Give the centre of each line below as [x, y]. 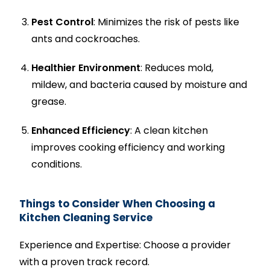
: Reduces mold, [177, 68]
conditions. [57, 164]
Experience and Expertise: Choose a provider [125, 245]
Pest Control [63, 22]
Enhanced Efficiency [81, 130]
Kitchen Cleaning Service [86, 218]
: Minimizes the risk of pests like [167, 22]
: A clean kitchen [169, 130]
